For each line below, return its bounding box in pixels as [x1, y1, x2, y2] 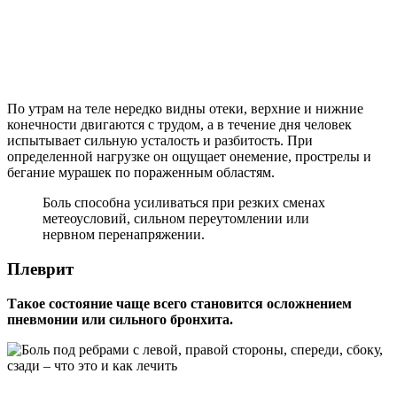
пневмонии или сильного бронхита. [7, 311, 233, 327]
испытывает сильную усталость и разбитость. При [7, 133, 313, 149]
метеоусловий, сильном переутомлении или [43, 211, 309, 227]
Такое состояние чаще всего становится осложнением [7, 295, 352, 311]
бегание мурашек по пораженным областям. [7, 165, 275, 181]
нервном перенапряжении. [43, 227, 205, 243]
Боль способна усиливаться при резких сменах [43, 195, 325, 211]
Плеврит [7, 260, 74, 279]
